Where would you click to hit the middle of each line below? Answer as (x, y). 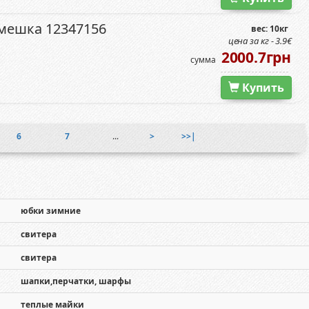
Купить (262, 88)
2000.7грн (256, 57)
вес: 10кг (270, 29)
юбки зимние (50, 211)
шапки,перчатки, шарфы (76, 281)
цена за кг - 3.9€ (260, 41)
